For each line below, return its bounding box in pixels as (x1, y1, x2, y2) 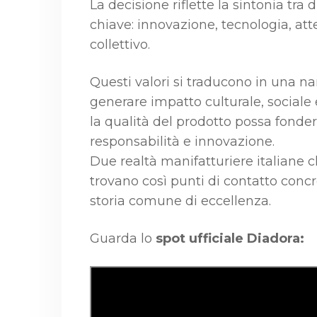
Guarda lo (90, 230, 156, 246)
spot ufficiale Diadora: (156, 230, 304, 246)
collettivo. (90, 36, 150, 52)
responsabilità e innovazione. (90, 133, 275, 149)
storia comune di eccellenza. (90, 192, 271, 209)
